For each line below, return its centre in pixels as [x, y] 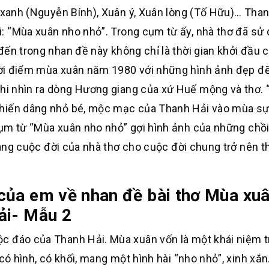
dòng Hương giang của [104, 89]
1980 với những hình [163, 70]
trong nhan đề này [65, 51]
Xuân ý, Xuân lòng [144, 12]
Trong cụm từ [146, 32]
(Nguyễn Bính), [62, 12]
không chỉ [136, 51]
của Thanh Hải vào [185, 108]
